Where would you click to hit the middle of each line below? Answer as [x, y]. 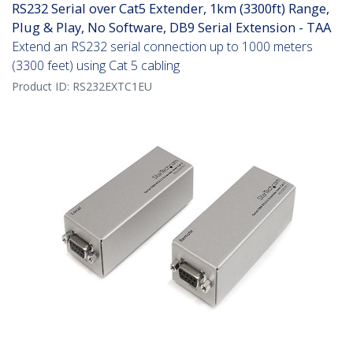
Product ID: [42, 87]
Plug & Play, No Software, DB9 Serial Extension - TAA [171, 28]
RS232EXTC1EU [112, 87]
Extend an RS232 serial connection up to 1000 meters [162, 47]
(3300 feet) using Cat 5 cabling [96, 66]
